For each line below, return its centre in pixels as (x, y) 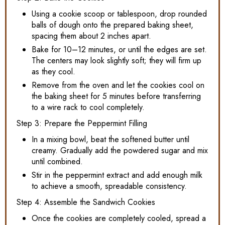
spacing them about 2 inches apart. (91, 36)
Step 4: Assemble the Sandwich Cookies (86, 202)
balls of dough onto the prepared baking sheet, (113, 25)
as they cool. (53, 71)
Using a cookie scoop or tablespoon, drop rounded (119, 14)
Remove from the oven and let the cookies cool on (118, 85)
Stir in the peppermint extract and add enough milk (117, 175)
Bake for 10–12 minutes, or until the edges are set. (119, 49)
